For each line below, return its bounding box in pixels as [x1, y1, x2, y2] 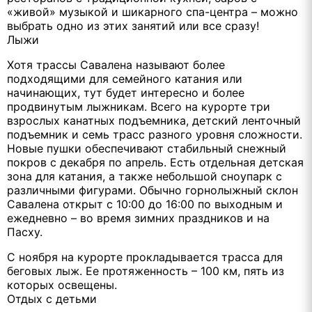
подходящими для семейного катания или [7, 72, 242, 86]
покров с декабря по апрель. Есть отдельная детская [7, 155, 304, 170]
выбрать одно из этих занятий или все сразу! [7, 19, 259, 33]
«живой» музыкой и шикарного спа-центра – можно [7, 5, 298, 19]
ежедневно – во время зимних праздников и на [7, 211, 270, 226]
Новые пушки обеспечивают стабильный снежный [7, 141, 286, 156]
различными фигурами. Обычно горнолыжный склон [7, 183, 298, 198]
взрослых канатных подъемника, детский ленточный [7, 114, 301, 128]
